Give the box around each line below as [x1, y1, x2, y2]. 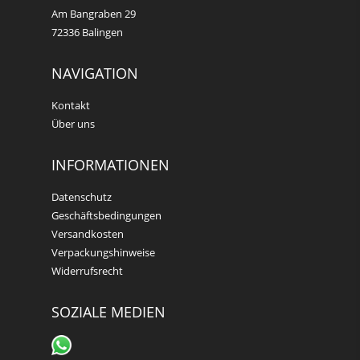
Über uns [51, 116, 95, 131]
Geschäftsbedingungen [51, 207, 162, 223]
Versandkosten [51, 226, 124, 241]
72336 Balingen [51, 24, 123, 39]
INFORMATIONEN [51, 154, 170, 174]
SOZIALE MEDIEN [51, 301, 166, 321]
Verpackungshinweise [51, 244, 155, 260]
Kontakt [51, 97, 90, 112]
